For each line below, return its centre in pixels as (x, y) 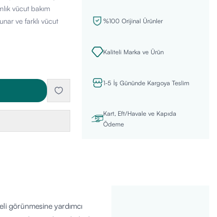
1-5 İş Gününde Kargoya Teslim (146, 83)
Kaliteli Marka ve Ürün (133, 52)
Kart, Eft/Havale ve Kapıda (139, 113)
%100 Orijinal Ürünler (133, 21)
